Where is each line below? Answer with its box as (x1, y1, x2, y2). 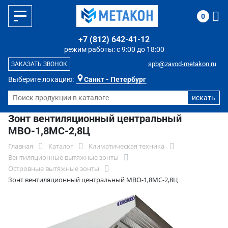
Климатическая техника (89, 141, 164, 151)
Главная (8, 141, 33, 151)
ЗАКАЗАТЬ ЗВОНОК (11, 61, 67, 68)
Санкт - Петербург (84, 75, 146, 83)
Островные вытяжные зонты (8, 164, 99, 173)
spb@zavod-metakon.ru (148, 60, 216, 68)
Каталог (48, 141, 73, 151)
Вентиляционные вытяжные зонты (8, 153, 119, 162)
